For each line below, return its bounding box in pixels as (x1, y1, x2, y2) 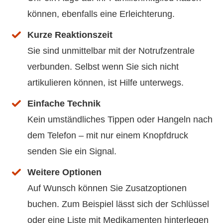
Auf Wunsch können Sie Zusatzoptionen (27, 183, 187, 193)
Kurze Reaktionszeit (27, 29, 112, 40)
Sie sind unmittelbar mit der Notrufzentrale (27, 45, 195, 56)
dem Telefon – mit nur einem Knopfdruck (27, 130, 188, 140)
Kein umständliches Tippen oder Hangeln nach (27, 114, 213, 124)
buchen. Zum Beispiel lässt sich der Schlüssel (27, 199, 209, 209)
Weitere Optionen (27, 167, 102, 177)
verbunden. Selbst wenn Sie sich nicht (27, 61, 179, 72)
